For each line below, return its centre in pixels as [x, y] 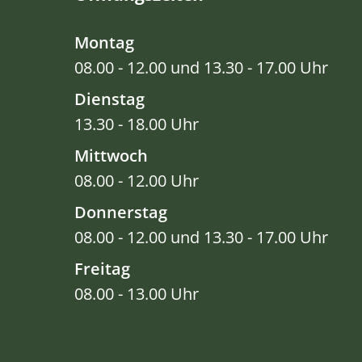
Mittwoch [111, 156]
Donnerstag [121, 213]
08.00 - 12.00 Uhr [137, 181]
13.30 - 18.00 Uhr [137, 124]
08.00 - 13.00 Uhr [137, 294]
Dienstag [109, 99]
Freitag [102, 269]
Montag [104, 43]
